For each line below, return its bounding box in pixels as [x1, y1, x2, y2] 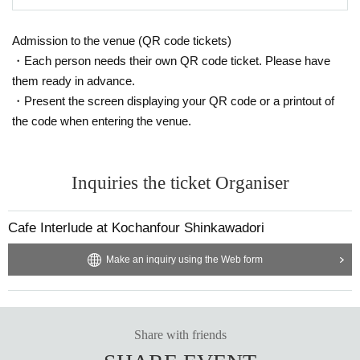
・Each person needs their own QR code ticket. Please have [12, 53, 330, 67]
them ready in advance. [12, 73, 135, 88]
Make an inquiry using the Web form [105, 253, 263, 265]
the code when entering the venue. [12, 113, 191, 128]
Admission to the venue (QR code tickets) [12, 33, 231, 47]
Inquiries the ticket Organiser [71, 172, 289, 193]
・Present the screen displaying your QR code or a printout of [12, 93, 334, 108]
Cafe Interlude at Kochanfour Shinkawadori [8, 219, 264, 235]
